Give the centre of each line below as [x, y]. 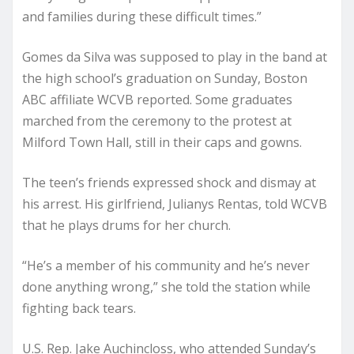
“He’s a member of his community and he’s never [166, 265]
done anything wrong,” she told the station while [166, 286]
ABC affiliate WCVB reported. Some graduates [157, 99]
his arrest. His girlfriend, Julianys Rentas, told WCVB [175, 203]
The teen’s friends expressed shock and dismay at [169, 182]
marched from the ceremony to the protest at [157, 121]
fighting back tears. [79, 308]
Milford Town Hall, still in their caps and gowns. [162, 142]
